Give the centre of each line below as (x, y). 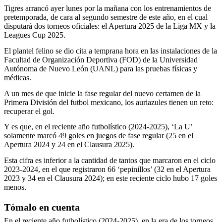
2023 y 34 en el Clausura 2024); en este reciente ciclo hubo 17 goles (111, 178)
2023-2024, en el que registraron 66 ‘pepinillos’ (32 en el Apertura (107, 169)
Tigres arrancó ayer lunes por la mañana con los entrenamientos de (108, 8)
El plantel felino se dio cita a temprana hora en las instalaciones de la (111, 51)
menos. (15, 187)
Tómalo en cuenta (42, 207)
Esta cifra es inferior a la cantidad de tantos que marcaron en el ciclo (110, 160)
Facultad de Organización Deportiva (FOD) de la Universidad (101, 60)
